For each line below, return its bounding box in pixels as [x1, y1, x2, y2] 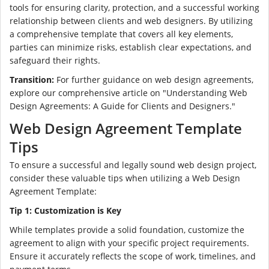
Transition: [10, 73, 54, 85]
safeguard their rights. [10, 54, 100, 66]
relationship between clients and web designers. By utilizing [10, 14, 253, 26]
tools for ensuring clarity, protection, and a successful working [10, 1, 259, 13]
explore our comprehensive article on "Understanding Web [10, 86, 247, 98]
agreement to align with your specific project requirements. [10, 237, 249, 249]
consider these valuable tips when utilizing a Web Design [10, 172, 240, 184]
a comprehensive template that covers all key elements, [10, 28, 233, 40]
